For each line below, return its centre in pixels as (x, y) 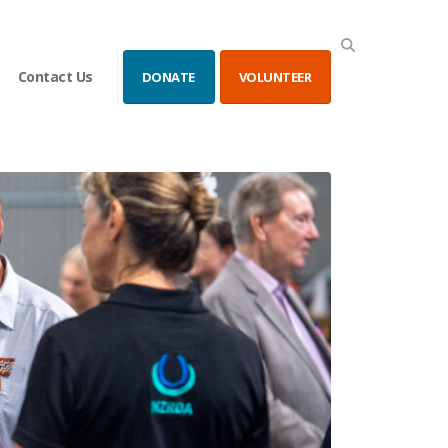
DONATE (168, 77)
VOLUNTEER (274, 77)
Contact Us (55, 76)
